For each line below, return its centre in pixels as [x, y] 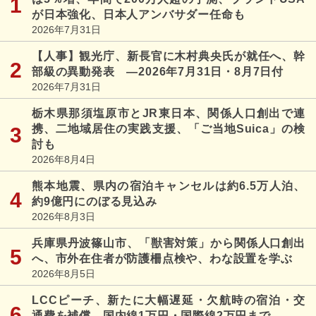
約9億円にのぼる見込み [95, 201]
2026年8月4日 [63, 159]
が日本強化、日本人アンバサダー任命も [139, 14]
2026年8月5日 [63, 273]
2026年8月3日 [63, 216]
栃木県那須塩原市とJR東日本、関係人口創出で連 [169, 113]
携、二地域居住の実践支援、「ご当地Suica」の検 [169, 128]
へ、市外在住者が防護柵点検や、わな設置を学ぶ [162, 258]
